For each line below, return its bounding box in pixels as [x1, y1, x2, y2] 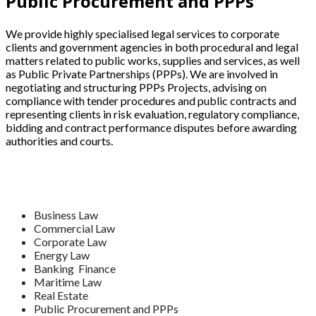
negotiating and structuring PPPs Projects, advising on [6, 80, 267, 94]
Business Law [34, 207, 98, 221]
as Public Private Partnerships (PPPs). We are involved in [6, 66, 278, 80]
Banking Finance [34, 261, 116, 275]
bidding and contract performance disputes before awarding [6, 120, 297, 134]
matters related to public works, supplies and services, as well [6, 53, 300, 67]
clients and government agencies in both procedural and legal [6, 39, 298, 54]
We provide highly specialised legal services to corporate [6, 26, 279, 40]
